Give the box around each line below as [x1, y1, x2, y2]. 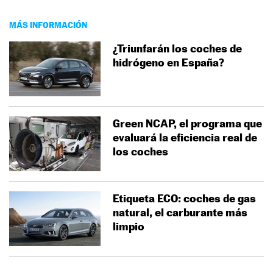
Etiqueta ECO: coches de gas [113, 191, 256, 205]
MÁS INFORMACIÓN [9, 19, 87, 30]
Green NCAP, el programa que [113, 116, 262, 130]
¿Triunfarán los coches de [113, 41, 242, 55]
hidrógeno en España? [113, 55, 224, 69]
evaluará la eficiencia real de [113, 130, 257, 144]
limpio [113, 219, 144, 233]
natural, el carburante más [113, 205, 247, 219]
